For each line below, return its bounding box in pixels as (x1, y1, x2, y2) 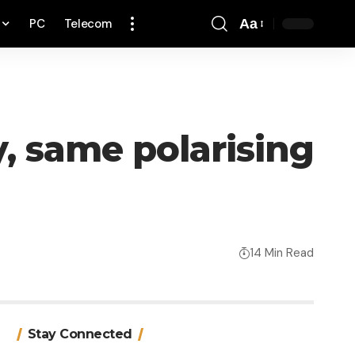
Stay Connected (27, 326, 132, 342)
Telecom (63, 16, 112, 32)
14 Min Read (250, 244, 314, 261)
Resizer (239, 50, 288, 67)
